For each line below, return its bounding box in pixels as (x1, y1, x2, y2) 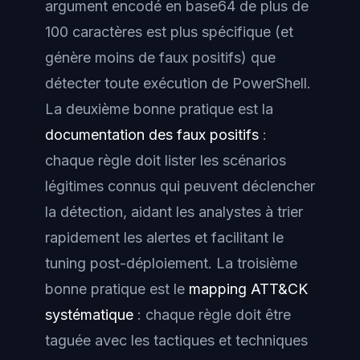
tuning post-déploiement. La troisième (45, 254, 297, 272)
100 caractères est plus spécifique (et (45, 22, 293, 40)
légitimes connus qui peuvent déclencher (45, 177, 315, 194)
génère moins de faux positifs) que (45, 48, 276, 66)
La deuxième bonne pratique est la (45, 100, 273, 117)
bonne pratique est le (45, 280, 189, 297)
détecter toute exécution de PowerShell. (45, 74, 311, 92)
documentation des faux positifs (45, 125, 259, 143)
